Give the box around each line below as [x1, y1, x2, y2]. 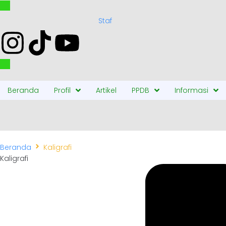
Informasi [175, 85, 208, 95]
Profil [54, 85, 71, 95]
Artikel [96, 85, 117, 95]
